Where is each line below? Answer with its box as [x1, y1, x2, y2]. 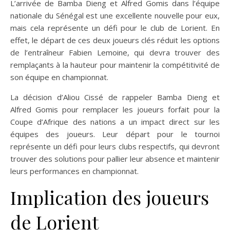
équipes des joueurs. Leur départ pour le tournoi [10, 129, 220, 139]
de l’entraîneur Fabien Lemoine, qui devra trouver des [10, 47, 220, 57]
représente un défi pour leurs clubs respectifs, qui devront [10, 141, 220, 151]
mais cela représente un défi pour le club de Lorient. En [10, 23, 220, 33]
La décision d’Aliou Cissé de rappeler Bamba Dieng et [10, 92, 220, 102]
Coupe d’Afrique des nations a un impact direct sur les [10, 117, 220, 127]
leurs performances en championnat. [10, 166, 139, 176]
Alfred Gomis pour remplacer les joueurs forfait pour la [10, 104, 220, 114]
